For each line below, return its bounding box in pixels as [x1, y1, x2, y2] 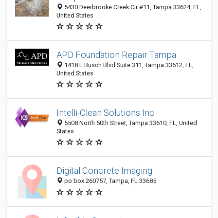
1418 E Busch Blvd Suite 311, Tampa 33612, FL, [63, 61, 194, 69]
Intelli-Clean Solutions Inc [56, 108, 154, 118]
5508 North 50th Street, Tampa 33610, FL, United [63, 119, 197, 127]
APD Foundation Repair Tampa [56, 50, 176, 60]
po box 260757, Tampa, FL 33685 [63, 177, 156, 185]
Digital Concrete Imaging [56, 165, 152, 176]
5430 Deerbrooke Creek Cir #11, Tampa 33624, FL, [63, 3, 201, 11]
